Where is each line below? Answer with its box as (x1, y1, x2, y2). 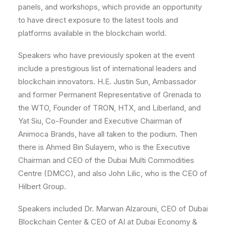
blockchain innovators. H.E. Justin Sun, (18, 76, 152, 86)
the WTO (18, 102, 49, 112)
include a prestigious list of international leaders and (18, 63, 196, 73)
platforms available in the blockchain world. (18, 28, 166, 38)
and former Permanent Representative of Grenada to (18, 89, 201, 99)
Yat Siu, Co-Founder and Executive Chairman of (18, 116, 182, 126)
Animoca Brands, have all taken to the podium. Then (18, 129, 197, 139)
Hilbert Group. (18, 181, 66, 191)
